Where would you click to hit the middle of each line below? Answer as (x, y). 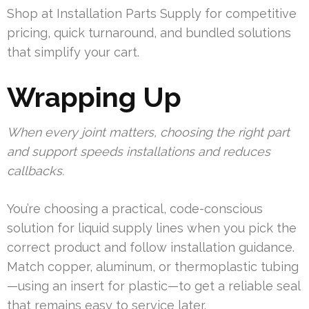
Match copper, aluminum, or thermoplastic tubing (153, 267)
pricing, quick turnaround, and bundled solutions (149, 33)
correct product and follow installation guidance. (151, 248)
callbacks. (36, 171)
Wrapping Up (94, 97)
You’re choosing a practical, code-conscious (135, 209)
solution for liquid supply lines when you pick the (152, 228)
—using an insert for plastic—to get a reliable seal (153, 286)
